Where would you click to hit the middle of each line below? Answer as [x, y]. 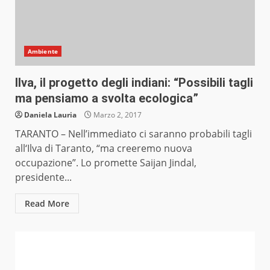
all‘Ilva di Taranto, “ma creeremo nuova [104, 149]
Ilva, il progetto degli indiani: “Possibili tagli [134, 83]
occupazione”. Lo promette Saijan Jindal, [106, 163]
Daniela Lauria [50, 115]
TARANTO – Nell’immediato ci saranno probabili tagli [133, 134]
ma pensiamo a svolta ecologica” [107, 99]
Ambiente [43, 52]
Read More [47, 204]
